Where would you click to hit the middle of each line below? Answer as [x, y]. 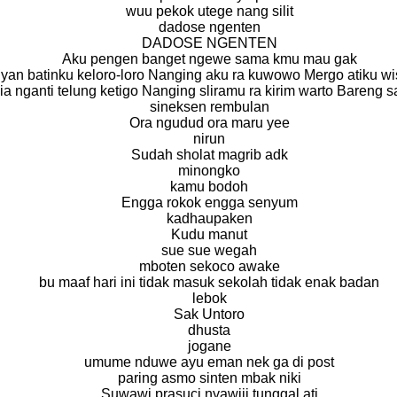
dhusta [209, 330]
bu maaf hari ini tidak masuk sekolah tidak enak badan [209, 282]
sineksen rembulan [209, 106]
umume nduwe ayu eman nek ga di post [209, 362]
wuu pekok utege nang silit [209, 11]
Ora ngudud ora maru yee [209, 122]
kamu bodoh [209, 186]
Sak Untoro [209, 314]
